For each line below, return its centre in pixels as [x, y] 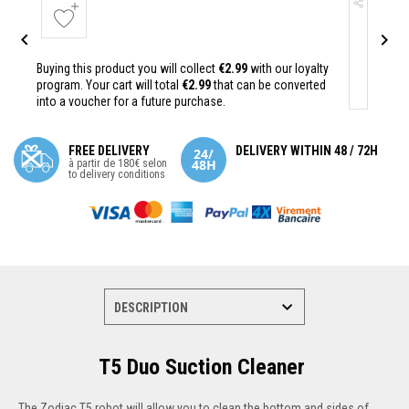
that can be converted [268, 84]
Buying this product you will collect [127, 68]
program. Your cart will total [109, 84]
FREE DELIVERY [109, 150]
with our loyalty [288, 68]
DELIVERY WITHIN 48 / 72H [307, 150]
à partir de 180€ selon [118, 163]
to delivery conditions [117, 174]
